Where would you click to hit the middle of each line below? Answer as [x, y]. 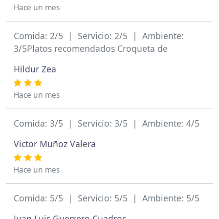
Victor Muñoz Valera [55, 144]
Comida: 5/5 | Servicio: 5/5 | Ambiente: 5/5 [107, 198]
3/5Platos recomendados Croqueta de [91, 48]
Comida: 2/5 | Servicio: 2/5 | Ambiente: [99, 36]
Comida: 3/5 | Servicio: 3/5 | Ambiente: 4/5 [107, 123]
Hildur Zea [35, 69]
